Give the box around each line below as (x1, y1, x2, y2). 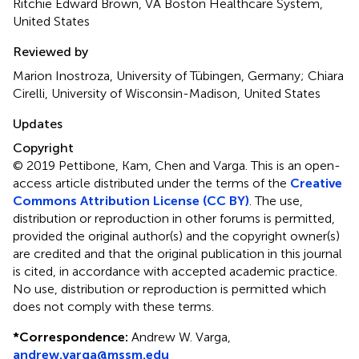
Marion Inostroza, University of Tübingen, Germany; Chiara (13, 68, 344, 84)
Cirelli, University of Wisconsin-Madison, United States (13, 86, 321, 102)
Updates (13, 116, 63, 132)
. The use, (249, 193, 303, 209)
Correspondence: (19, 329, 128, 345)
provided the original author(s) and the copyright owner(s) (13, 228, 340, 244)
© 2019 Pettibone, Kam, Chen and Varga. (13, 158, 251, 174)
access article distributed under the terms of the (13, 175, 290, 192)
